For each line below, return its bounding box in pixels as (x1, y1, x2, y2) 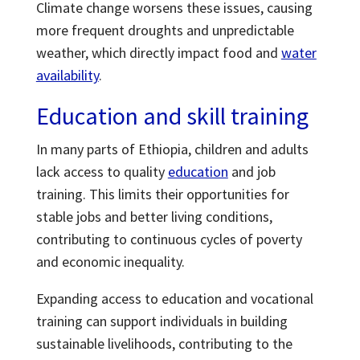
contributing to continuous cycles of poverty (35, 230, 302, 248)
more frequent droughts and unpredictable (35, 21, 294, 39)
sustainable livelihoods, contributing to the (35, 334, 292, 353)
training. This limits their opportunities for (35, 185, 289, 203)
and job (227, 162, 276, 181)
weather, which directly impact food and (35, 43, 281, 62)
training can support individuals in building (35, 312, 288, 330)
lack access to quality (35, 162, 168, 181)
